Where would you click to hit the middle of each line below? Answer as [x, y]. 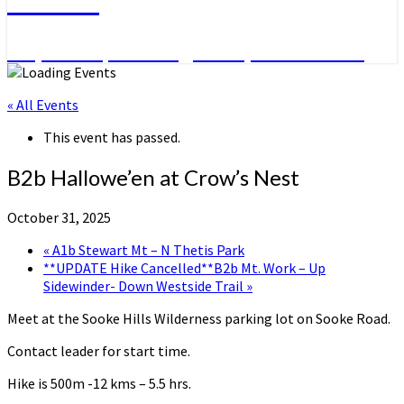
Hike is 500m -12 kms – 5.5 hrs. [99, 384]
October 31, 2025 [59, 218]
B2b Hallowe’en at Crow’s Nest [153, 178]
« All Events [43, 105]
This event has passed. [112, 138]
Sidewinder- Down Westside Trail [145, 286]
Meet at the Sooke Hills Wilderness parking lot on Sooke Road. [199, 319]
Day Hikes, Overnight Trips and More [186, 50]
